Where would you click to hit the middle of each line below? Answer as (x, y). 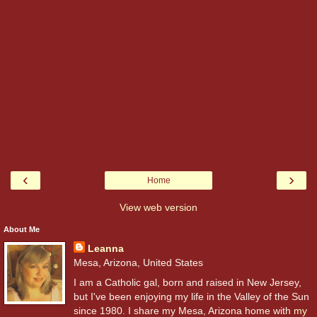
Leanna (105, 249)
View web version (158, 208)
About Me (22, 230)
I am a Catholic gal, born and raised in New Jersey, (187, 282)
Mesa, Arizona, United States (138, 263)
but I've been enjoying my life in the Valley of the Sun (191, 296)
